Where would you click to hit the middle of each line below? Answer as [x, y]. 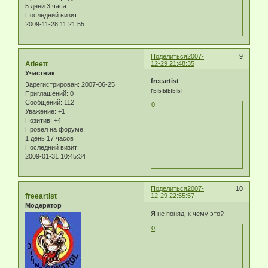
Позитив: [39, 121]
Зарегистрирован [51, 85]
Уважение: [41, 112]
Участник [40, 73]
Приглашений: [47, 94]
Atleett [36, 64]
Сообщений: [44, 103]
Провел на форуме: [55, 130]
